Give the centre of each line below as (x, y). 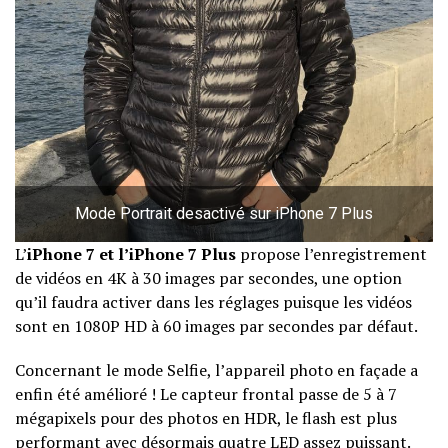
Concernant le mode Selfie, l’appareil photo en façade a (216, 370)
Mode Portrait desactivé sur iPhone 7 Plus (224, 214)
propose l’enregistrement (331, 254)
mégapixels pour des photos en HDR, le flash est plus (206, 418)
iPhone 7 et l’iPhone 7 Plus (131, 254)
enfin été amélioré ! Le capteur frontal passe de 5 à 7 (206, 394)
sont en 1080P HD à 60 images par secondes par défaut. (216, 326)
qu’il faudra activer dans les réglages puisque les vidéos (213, 302)
